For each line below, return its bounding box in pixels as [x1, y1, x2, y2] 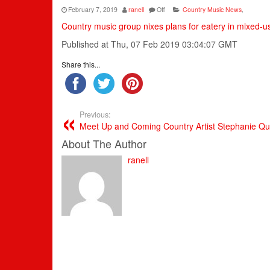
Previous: [80, 108, 111, 120]
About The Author [61, 135, 146, 151]
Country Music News [183, 4, 242, 14]
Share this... [61, 58, 100, 69]
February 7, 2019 [68, 4, 118, 14]
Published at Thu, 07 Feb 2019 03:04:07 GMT [61, 37, 237, 50]
